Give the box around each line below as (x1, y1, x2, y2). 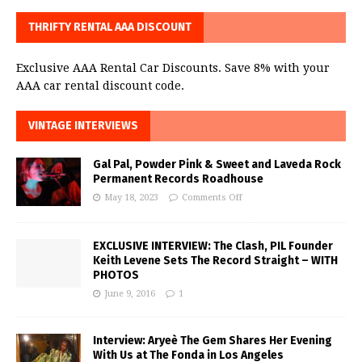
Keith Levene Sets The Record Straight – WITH (93, 253, 338, 267)
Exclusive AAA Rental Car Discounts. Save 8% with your (16, 61, 330, 74)
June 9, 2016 (104, 288, 155, 299)
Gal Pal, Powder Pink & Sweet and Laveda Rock (93, 157, 341, 171)
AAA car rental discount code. (16, 78, 184, 92)
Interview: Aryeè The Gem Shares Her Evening (93, 333, 332, 347)
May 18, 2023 (104, 192, 158, 203)
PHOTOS (93, 267, 139, 282)
